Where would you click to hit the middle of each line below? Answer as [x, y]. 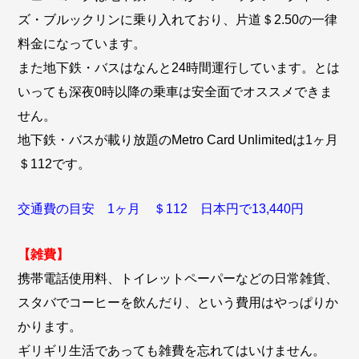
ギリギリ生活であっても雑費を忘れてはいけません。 [172, 350]
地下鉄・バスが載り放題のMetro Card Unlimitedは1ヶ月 [178, 139]
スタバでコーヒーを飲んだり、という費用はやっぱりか [178, 302]
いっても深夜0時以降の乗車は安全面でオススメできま [175, 91]
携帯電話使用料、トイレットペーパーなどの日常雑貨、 [178, 278]
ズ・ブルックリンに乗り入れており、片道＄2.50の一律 [178, 19]
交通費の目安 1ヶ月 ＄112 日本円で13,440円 [161, 209]
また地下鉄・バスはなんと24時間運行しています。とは [179, 67]
